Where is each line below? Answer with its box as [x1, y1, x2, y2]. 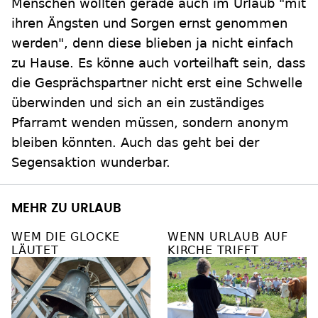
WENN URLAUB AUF [168, 230, 289, 244]
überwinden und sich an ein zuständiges [11, 95, 264, 111]
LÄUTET [11, 243, 59, 258]
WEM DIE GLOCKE [11, 230, 121, 244]
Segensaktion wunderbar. [11, 155, 170, 170]
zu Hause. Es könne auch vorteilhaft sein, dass [11, 55, 305, 71]
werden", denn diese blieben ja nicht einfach [11, 35, 293, 51]
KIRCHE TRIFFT [168, 243, 259, 258]
